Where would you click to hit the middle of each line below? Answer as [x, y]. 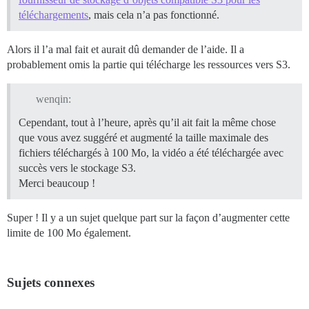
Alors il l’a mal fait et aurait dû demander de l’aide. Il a [126, 49]
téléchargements [53, 14]
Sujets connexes [51, 283]
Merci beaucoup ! [57, 183]
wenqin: [53, 99]
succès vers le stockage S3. [77, 168]
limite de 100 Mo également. [69, 233]
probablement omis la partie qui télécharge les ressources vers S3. [149, 64]
